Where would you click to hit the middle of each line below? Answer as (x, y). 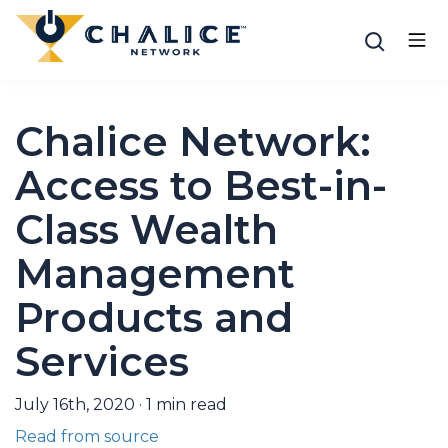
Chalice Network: (193, 141)
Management (155, 273)
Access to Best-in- (201, 185)
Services (102, 361)
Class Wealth (146, 229)
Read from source (87, 436)
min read (189, 404)
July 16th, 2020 (75, 404)
